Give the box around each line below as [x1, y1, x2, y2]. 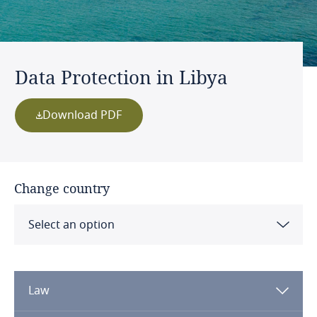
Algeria [30, 289, 68, 306]
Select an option [28, 217, 115, 234]
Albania [30, 252, 70, 269]
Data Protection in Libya [15, 65, 228, 89]
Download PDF [42, 107, 122, 124]
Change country [14, 180, 110, 197]
